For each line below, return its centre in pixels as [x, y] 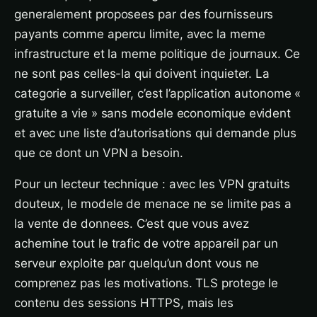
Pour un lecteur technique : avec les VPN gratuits [152, 184]
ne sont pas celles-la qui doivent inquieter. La [142, 74]
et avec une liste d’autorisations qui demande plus [155, 133]
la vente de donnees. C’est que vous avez [132, 224]
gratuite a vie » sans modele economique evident [153, 113]
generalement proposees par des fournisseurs [144, 14]
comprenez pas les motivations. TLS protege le [146, 283]
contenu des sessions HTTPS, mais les [124, 303]
